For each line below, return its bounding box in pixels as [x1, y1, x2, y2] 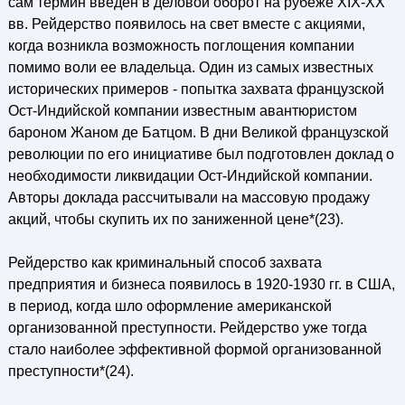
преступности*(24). [7, 363, 134, 379]
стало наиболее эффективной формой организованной [7, 342, 381, 357]
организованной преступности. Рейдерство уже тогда [7, 320, 367, 335]
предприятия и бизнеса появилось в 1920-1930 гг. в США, [7, 277, 395, 292]
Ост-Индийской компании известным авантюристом [7, 103, 357, 118]
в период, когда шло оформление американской [7, 298, 332, 314]
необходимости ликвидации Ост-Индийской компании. [7, 168, 372, 184]
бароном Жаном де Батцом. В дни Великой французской [7, 125, 389, 140]
